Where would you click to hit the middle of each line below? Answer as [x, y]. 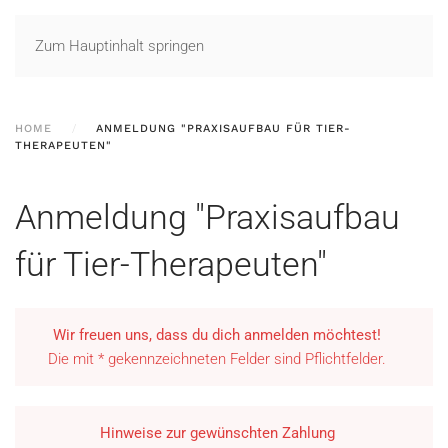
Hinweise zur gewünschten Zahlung [217, 433]
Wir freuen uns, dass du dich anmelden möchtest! [217, 335]
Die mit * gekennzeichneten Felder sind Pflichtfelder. [217, 359]
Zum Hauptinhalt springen [119, 46]
